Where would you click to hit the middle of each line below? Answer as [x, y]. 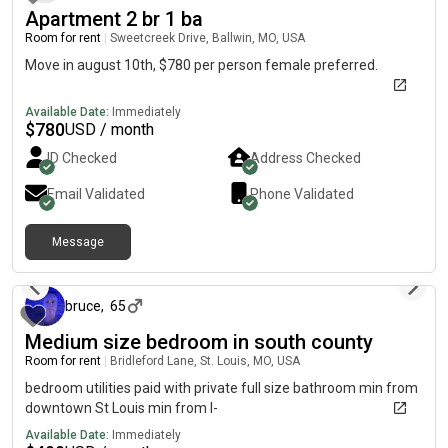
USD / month [109, 129]
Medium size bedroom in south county [199, 342]
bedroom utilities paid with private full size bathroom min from [221, 388]
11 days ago [393, 259]
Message [78, 242]
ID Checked [82, 158]
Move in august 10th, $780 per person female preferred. [201, 65]
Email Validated [96, 194]
